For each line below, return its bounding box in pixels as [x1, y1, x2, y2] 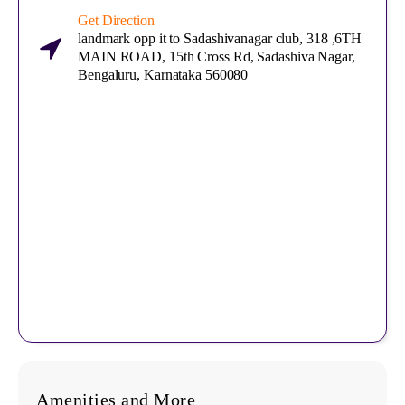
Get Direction [78, 13, 155, 28]
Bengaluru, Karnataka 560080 [78, 67, 249, 82]
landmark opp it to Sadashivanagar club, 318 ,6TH [78, 31, 363, 46]
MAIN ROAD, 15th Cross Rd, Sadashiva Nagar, [78, 49, 355, 64]
